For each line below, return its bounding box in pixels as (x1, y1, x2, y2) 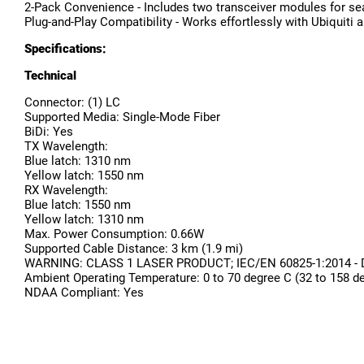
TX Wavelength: (24, 139, 108, 154)
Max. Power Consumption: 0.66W (24, 227, 204, 242)
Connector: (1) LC (24, 95, 120, 110)
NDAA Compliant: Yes (24, 285, 144, 301)
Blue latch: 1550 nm (24, 197, 131, 213)
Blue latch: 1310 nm (24, 154, 131, 169)
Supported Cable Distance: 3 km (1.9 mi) (24, 241, 243, 257)
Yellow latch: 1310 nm (24, 212, 144, 227)
